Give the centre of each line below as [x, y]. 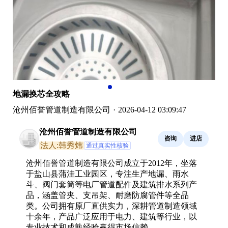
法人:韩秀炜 [62, 145]
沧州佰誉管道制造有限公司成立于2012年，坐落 [111, 163]
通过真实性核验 [107, 145]
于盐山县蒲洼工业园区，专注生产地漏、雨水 [107, 174]
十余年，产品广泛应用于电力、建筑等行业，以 [111, 216]
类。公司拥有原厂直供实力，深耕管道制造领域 [111, 206]
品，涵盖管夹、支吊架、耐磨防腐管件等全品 [107, 195]
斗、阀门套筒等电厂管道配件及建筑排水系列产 [111, 184]
